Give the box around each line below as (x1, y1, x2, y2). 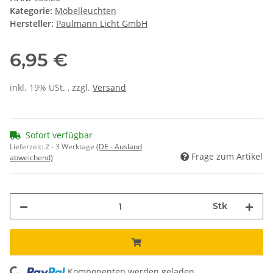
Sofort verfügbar (26, 129, 93, 141)
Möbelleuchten (55, 5, 116, 17)
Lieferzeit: (10, 141, 45, 152)
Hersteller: (10, 18, 54, 30)
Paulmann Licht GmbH (56, 18, 147, 30)
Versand (93, 82, 126, 94)
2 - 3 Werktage (45, 141, 96, 152)
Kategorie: (10, 5, 55, 17)
